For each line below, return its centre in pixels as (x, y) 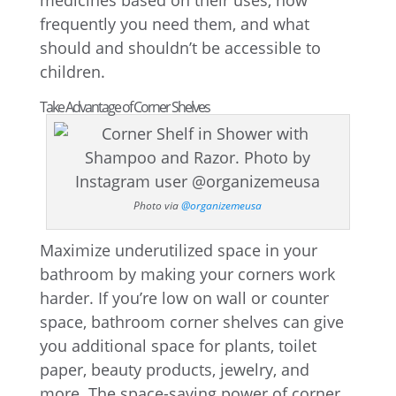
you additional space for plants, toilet (178, 346)
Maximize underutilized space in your (178, 250)
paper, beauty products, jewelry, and (174, 369)
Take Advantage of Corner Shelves (124, 107)
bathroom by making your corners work (187, 274)
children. (72, 72)
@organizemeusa (222, 206)
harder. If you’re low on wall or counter (184, 298)
